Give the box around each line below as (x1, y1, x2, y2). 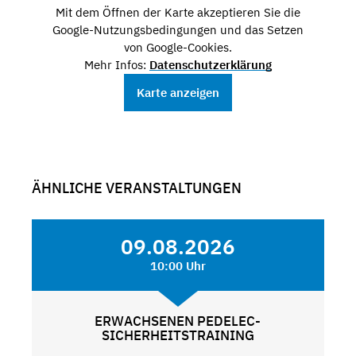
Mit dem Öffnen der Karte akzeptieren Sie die (55, 5, 300, 21)
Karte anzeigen (136, 85, 219, 101)
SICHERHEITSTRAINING (101, 326, 254, 344)
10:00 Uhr (149, 257, 206, 273)
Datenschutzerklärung (149, 57, 272, 73)
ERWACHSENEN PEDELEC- (95, 311, 261, 330)
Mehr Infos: (83, 57, 149, 73)
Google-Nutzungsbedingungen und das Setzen (52, 22, 304, 38)
